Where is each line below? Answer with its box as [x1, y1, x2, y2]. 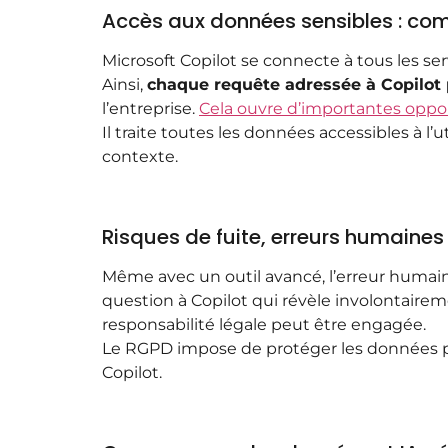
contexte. [102, 147, 178, 167]
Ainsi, [102, 75, 147, 95]
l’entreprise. [102, 99, 199, 119]
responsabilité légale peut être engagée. [102, 315, 426, 335]
